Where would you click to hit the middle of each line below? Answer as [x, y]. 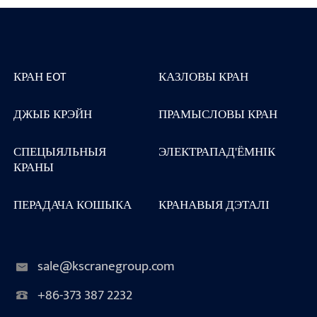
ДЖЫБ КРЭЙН [52, 114]
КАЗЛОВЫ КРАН [203, 76]
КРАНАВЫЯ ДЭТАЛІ [214, 205]
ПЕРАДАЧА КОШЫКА [72, 205]
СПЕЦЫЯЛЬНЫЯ [59, 152]
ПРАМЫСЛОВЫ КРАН [218, 114]
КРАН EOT [40, 76]
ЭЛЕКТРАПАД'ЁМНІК [217, 152]
